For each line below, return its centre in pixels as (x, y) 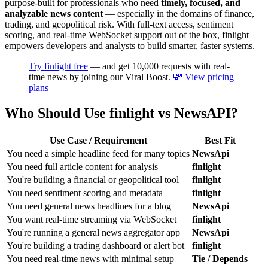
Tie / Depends (220, 259)
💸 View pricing (203, 77)
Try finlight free (58, 66)
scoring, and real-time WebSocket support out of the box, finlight (127, 35)
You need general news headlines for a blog (89, 206)
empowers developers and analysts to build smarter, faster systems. (130, 46)
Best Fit (220, 141)
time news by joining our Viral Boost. (101, 77)
